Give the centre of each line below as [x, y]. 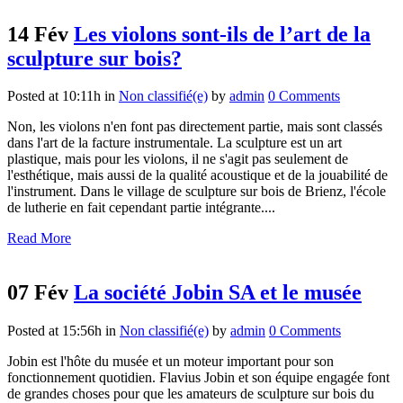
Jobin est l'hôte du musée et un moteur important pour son [170, 362]
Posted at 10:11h [54, 96]
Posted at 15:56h [54, 331]
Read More [39, 238]
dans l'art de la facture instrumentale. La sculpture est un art [175, 143]
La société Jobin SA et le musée [218, 293]
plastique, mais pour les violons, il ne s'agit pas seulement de [178, 159]
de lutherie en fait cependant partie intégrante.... [141, 208]
